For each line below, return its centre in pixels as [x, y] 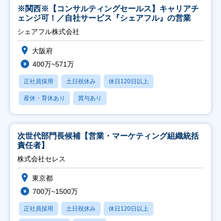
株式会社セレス [41, 159]
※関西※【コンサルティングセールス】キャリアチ [108, 8]
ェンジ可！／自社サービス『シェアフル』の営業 [104, 18]
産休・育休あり [44, 98]
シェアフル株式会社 [48, 31]
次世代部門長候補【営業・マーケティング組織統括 [108, 136]
